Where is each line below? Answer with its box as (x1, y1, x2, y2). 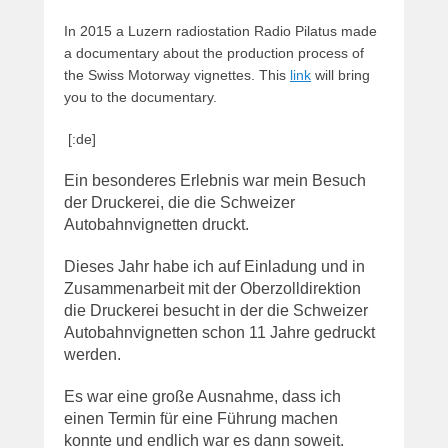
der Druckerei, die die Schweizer (64, 194, 295, 212)
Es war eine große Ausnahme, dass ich (64, 388, 341, 406)
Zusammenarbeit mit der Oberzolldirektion (64, 280, 361, 298)
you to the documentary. (64, 89, 217, 106)
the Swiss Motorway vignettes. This (64, 67, 290, 84)
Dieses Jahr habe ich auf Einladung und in (64, 258, 365, 276)
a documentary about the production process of (64, 45, 364, 62)
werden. (64, 346, 121, 364)
